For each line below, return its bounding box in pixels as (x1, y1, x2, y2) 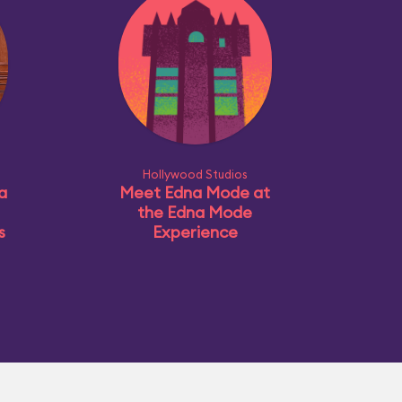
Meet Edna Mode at (119, 182, 270, 203)
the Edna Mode (137, 202, 252, 223)
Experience (152, 222, 238, 242)
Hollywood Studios (142, 167, 248, 181)
